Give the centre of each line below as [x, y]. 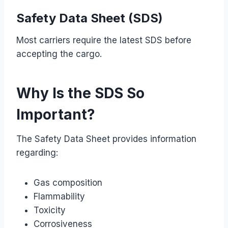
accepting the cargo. [59, 54]
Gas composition [68, 182]
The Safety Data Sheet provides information [106, 139]
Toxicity [50, 210]
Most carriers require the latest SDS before [104, 40]
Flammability [59, 196]
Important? [56, 114]
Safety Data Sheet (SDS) [90, 18]
